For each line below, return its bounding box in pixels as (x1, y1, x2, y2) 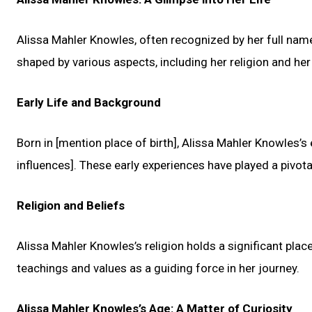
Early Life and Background (17, 95, 161, 109)
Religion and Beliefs (17, 198, 125, 212)
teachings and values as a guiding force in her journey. (17, 261, 299, 275)
